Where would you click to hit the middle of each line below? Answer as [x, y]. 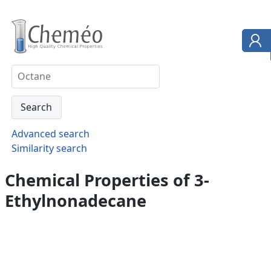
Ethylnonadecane [76, 200]
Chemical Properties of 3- [107, 180]
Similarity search [49, 148]
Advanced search [50, 133]
